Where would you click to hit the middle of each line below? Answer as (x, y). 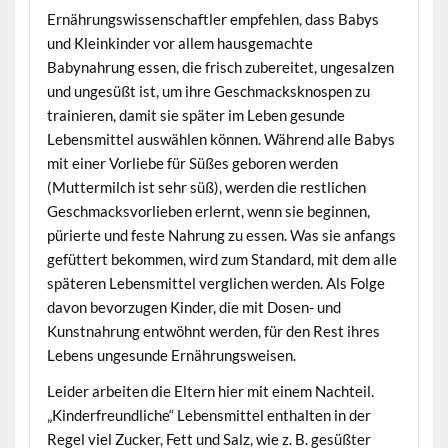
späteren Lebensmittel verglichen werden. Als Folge (215, 283)
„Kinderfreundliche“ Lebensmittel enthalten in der (208, 414)
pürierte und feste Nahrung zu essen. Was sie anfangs (221, 235)
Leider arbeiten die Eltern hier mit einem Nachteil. (210, 390)
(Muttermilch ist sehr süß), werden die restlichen (206, 187)
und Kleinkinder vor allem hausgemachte (179, 43)
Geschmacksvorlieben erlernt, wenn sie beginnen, (208, 211)
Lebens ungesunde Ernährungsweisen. (171, 355)
